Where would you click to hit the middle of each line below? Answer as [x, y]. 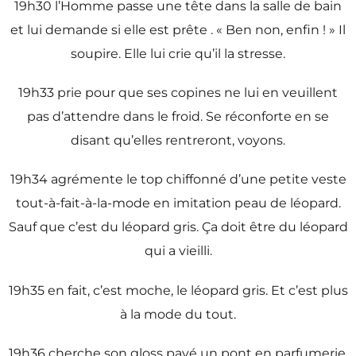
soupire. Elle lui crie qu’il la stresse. [178, 53]
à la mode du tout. [178, 314]
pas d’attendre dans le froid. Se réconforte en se [178, 117]
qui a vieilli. [178, 251]
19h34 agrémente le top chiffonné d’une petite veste [178, 180]
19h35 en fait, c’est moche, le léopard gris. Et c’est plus [178, 290]
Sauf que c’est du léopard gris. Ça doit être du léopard [178, 227]
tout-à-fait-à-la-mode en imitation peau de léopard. [178, 203]
